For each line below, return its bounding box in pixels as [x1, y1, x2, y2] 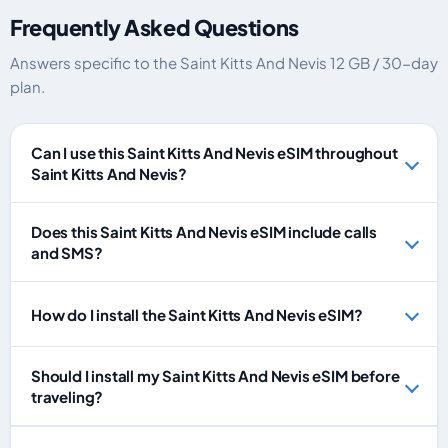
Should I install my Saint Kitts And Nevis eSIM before [31, 366, 400, 385]
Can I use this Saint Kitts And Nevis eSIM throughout [31, 143, 398, 162]
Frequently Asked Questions [10, 14, 299, 41]
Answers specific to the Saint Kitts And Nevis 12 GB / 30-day [10, 53, 438, 72]
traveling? [31, 387, 104, 406]
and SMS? [31, 243, 103, 262]
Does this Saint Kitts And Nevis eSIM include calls [31, 222, 378, 241]
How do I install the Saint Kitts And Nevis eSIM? [31, 304, 363, 324]
